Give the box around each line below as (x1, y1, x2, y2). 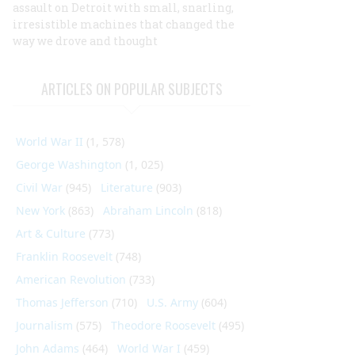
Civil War (16, 180, 63, 195)
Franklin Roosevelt (16, 249, 113, 264)
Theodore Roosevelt (111, 318, 216, 333)
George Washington (16, 157, 122, 172)
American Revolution (16, 272, 126, 287)
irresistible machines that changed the (13, 17, 235, 32)
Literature (101, 180, 153, 195)
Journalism (16, 318, 73, 333)
